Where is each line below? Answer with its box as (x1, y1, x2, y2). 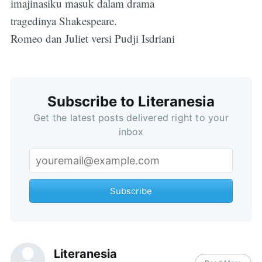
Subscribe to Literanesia (47, 92, 215, 110)
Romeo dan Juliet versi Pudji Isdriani (10, 30, 175, 46)
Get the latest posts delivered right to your (33, 111, 229, 123)
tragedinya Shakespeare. (10, 13, 117, 28)
